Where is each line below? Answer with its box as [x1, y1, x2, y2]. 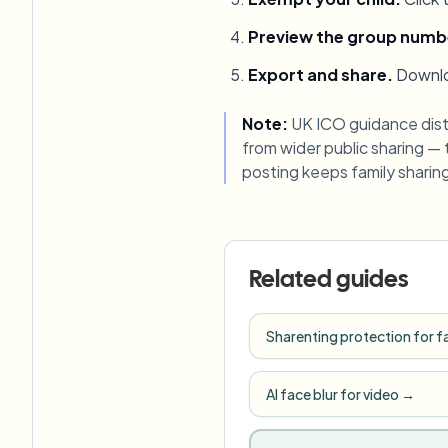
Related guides [249, 269, 408, 293]
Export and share [248, 64, 387, 86]
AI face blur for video [266, 385, 399, 404]
